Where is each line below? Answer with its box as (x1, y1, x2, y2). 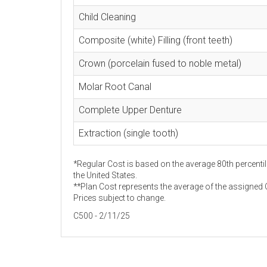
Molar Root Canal (79, 81, 151, 92)
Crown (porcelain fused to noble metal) (79, 58, 241, 69)
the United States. (73, 170, 137, 180)
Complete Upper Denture (79, 104, 182, 116)
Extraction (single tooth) (79, 128, 178, 139)
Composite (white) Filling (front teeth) (79, 35, 232, 46)
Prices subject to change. (73, 193, 166, 203)
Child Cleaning (79, 11, 136, 23)
